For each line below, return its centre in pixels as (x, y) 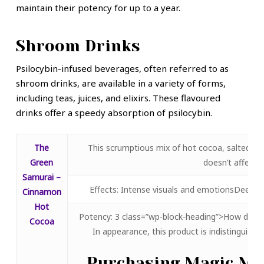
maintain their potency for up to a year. (98, 7)
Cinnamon (42, 192)
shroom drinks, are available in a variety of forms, (121, 83)
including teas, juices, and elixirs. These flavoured (118, 98)
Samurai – (42, 177)
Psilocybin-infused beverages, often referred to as (122, 69)
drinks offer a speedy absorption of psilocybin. (114, 113)
